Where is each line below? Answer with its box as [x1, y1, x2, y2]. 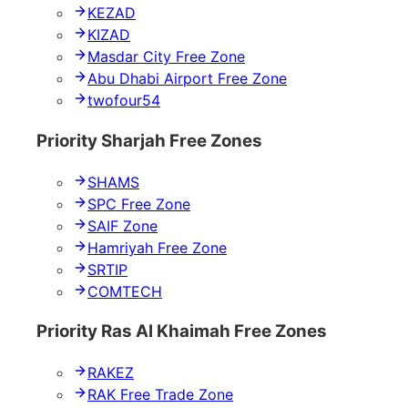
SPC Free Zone [87, 194, 190, 213]
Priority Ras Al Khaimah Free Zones [36, 321, 327, 342]
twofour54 [87, 91, 160, 110]
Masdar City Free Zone [87, 47, 245, 66]
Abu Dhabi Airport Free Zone [87, 69, 287, 88]
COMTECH [87, 281, 162, 301]
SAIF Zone [87, 216, 158, 235]
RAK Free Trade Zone [87, 385, 233, 404]
